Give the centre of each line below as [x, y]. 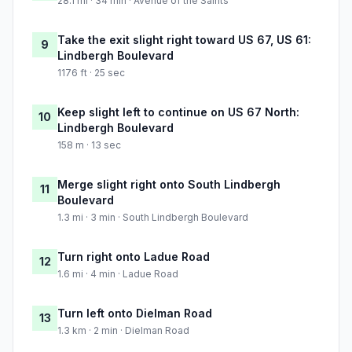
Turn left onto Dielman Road [135, 313]
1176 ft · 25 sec [91, 73]
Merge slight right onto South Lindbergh [169, 185]
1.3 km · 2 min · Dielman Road [123, 331]
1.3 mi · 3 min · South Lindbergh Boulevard [153, 218]
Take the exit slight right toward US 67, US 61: [184, 40]
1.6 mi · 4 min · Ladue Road [118, 274]
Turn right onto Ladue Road [134, 257]
